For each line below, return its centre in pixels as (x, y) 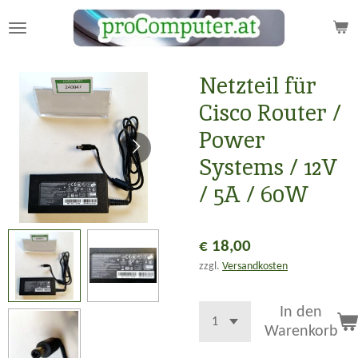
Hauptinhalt (42, 36)
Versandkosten (255, 266)
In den (301, 312)
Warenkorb (301, 331)
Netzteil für (258, 86)
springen (34, 55)
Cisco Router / (270, 113)
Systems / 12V (268, 167)
